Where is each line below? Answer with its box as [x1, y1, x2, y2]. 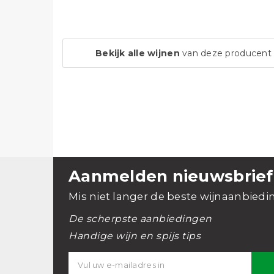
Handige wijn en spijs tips [68, 230, 201, 242]
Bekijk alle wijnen [95, 48, 180, 59]
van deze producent [179, 48, 272, 59]
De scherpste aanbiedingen [68, 213, 212, 225]
